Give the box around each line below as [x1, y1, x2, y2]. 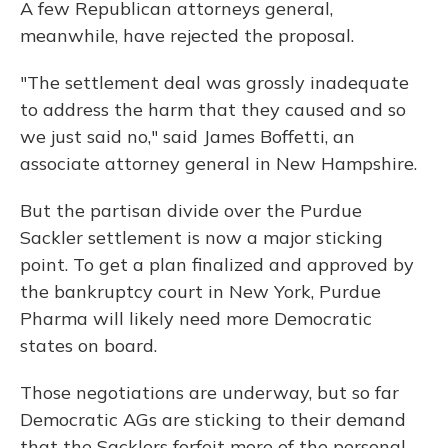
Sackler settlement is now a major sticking [20, 226, 383, 249]
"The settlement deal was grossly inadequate [20, 71, 409, 94]
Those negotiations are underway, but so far [20, 381, 399, 404]
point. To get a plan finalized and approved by [20, 253, 414, 276]
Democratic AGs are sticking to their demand [20, 408, 406, 431]
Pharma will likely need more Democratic [20, 307, 372, 330]
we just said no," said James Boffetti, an [20, 125, 355, 148]
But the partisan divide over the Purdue [20, 199, 362, 222]
